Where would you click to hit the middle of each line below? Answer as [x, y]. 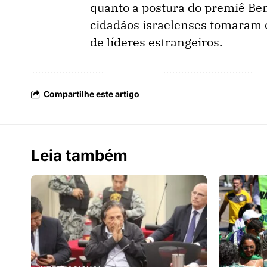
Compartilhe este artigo [91, 94]
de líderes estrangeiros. [156, 42]
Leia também [79, 155]
